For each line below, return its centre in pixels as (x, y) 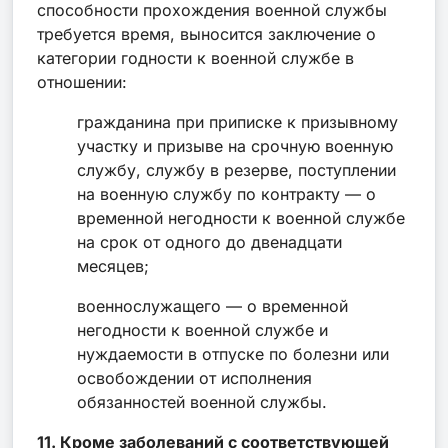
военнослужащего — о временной (212, 305)
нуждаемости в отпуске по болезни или (233, 353)
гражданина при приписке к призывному (237, 121)
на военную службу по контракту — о (226, 193)
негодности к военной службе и (202, 329)
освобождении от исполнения (194, 377)
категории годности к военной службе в (195, 57)
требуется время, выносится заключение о (206, 33)
